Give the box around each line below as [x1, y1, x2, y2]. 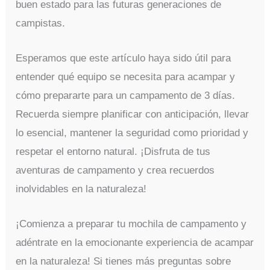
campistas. [16, 17, 66, 30]
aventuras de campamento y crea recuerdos [16, 165, 215, 177]
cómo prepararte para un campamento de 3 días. [16, 90, 236, 102]
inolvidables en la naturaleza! [16, 183, 147, 195]
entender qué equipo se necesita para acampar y [16, 71, 236, 83]
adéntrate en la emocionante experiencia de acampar [16, 237, 254, 249]
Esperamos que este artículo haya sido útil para [16, 52, 231, 64]
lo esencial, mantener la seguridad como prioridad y [16, 127, 249, 139]
